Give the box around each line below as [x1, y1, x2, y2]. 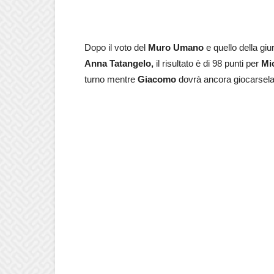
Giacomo [135, 73, 179, 84]
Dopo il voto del [84, 42, 148, 53]
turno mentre [84, 73, 135, 84]
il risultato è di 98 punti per [156, 57, 261, 68]
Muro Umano [148, 42, 204, 53]
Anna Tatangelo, [84, 57, 156, 68]
